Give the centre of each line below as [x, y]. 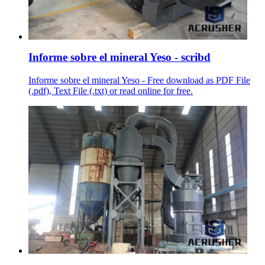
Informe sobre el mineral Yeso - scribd [119, 57]
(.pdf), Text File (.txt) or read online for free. [111, 91]
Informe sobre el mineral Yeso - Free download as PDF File [139, 80]
